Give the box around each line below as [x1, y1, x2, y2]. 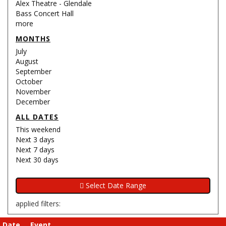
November [16, 87, 50, 96]
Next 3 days [16, 135, 54, 144]
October [16, 77, 42, 86]
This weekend [16, 125, 61, 134]
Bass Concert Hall [16, 9, 74, 18]
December [16, 97, 50, 106]
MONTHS [16, 34, 50, 43]
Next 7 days [16, 145, 54, 154]
